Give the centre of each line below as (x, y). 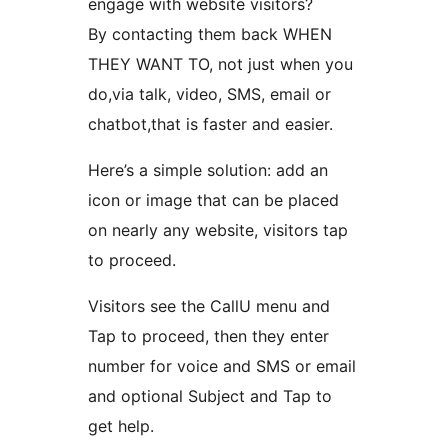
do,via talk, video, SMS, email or (209, 94)
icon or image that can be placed (213, 200)
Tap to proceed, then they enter (208, 336)
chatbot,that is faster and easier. (210, 124)
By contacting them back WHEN (210, 34)
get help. (121, 426)
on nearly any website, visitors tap (218, 230)
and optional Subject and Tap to (210, 396)
